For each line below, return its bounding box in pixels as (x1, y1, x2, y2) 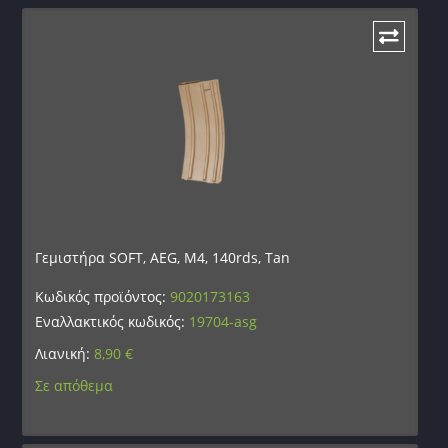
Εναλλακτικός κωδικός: (35, 312, 190, 332)
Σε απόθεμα (35, 376, 114, 396)
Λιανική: (35, 344, 95, 364)
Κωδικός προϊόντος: (35, 287, 171, 307)
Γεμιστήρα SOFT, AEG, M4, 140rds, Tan (35, 248, 291, 268)
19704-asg (189, 312, 258, 332)
